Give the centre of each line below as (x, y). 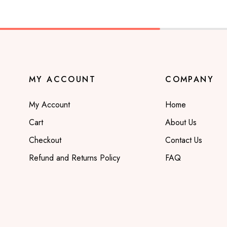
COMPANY (190, 79)
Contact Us (184, 140)
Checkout (45, 140)
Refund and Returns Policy (75, 158)
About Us (181, 122)
